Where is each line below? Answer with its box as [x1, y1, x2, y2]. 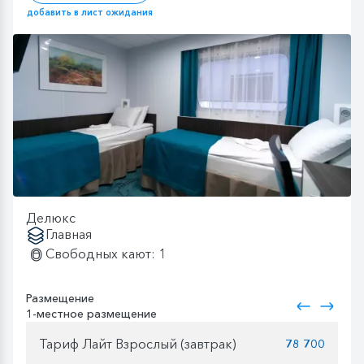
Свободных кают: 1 [45, 245, 166, 262]
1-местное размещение [26, 305, 157, 321]
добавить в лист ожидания [26, 6, 153, 18]
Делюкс [26, 209, 76, 226]
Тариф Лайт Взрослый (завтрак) [39, 336, 236, 353]
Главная [45, 225, 92, 242]
